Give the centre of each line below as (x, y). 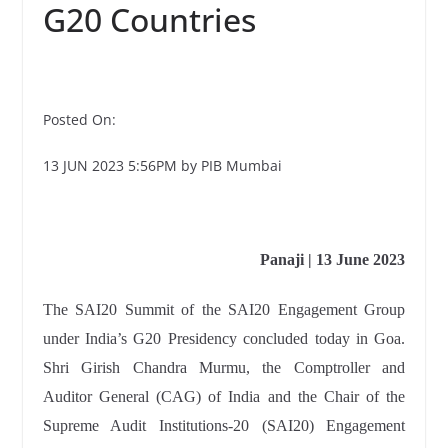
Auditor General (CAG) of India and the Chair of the (224, 396)
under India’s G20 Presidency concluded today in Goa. (224, 338)
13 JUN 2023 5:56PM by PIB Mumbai (162, 165)
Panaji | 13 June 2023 (333, 259)
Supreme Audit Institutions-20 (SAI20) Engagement (224, 425)
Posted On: (79, 119)
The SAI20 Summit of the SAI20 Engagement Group (224, 309)
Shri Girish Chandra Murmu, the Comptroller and (224, 367)
